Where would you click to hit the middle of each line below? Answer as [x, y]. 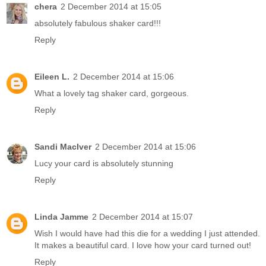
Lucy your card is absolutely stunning [104, 164]
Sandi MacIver [63, 147]
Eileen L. [52, 77]
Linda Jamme [61, 217]
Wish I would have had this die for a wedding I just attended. [147, 234]
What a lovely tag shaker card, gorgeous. [112, 94]
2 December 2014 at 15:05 [111, 7]
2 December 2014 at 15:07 [142, 217]
